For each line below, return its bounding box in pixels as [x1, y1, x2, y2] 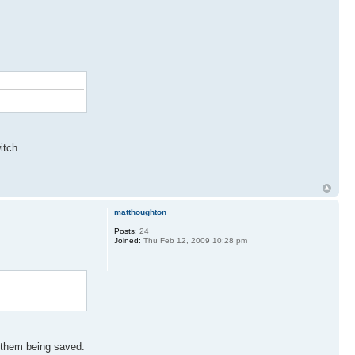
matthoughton [113, 208, 166, 217]
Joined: [113, 236, 141, 246]
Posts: [113, 227, 137, 236]
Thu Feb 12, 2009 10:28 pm [140, 236, 247, 246]
